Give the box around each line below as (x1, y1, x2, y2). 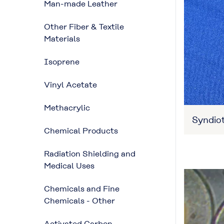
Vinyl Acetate (44, 80, 97, 89)
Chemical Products (44, 126, 118, 135)
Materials (44, 34, 80, 43)
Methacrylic (44, 103, 90, 112)
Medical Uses (44, 161, 94, 170)
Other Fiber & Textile (44, 22, 124, 31)
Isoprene (44, 57, 79, 66)
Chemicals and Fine (44, 184, 119, 193)
